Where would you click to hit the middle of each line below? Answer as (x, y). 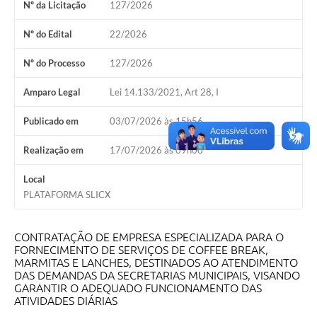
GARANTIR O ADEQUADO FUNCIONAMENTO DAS (138, 288)
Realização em (53, 150)
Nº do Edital (48, 34)
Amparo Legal (52, 92)
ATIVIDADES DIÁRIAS (66, 301)
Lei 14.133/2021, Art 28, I (164, 92)
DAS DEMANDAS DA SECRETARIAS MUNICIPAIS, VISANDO (157, 276)
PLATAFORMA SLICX (67, 195)
